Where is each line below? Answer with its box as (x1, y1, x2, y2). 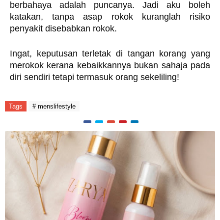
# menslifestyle (32, 103, 76, 110)
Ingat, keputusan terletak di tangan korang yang (10, 49, 210, 58)
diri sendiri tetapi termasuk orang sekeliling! (10, 72, 179, 82)
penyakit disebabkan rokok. (10, 24, 119, 33)
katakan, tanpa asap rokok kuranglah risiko (10, 12, 210, 22)
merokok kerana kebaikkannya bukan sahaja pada (10, 60, 210, 70)
